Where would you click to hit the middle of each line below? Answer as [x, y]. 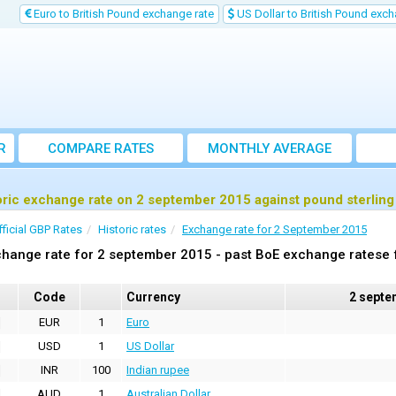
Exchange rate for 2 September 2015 [274, 229]
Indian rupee [158, 370]
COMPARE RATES [101, 148]
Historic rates [132, 229]
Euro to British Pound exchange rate [122, 14]
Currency [153, 297]
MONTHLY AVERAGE [270, 148]
